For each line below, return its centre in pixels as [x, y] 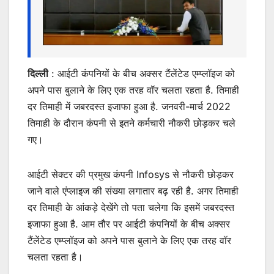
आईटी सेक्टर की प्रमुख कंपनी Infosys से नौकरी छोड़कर [131, 174]
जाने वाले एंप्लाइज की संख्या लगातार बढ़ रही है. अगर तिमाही [133, 191]
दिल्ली [38, 73]
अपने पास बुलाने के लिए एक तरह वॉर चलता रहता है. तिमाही [133, 90]
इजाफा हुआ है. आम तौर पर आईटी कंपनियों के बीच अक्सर [129, 224]
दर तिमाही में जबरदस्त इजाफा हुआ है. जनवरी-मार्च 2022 [129, 106]
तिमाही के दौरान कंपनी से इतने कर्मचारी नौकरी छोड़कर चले [131, 123]
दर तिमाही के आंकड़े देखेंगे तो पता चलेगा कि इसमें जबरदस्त [131, 207]
